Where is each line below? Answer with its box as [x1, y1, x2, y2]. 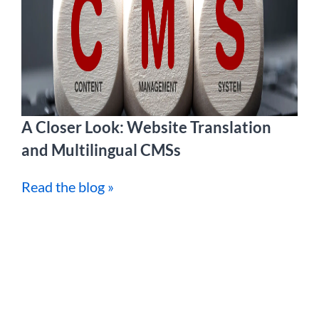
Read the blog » [21, 178, 114, 195]
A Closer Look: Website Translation [21, 117, 271, 137]
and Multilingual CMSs [21, 140, 181, 159]
